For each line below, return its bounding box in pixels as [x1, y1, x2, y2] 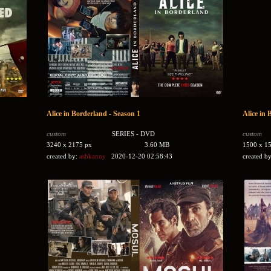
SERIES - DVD [111, 130, 155, 137]
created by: [46, 152, 79, 160]
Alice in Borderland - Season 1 [46, 109, 140, 118]
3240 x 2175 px [46, 141, 92, 148]
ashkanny [79, 152, 106, 160]
